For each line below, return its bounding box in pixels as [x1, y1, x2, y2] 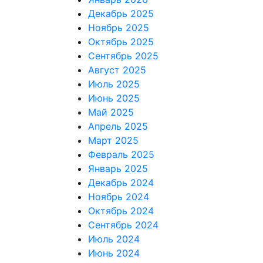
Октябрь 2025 [87, 36, 154, 48]
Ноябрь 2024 [87, 191, 149, 203]
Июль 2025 [87, 78, 140, 90]
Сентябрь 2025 [87, 50, 159, 62]
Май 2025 [87, 106, 134, 118]
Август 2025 [87, 64, 146, 76]
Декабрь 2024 [87, 177, 154, 188]
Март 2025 [87, 134, 139, 146]
